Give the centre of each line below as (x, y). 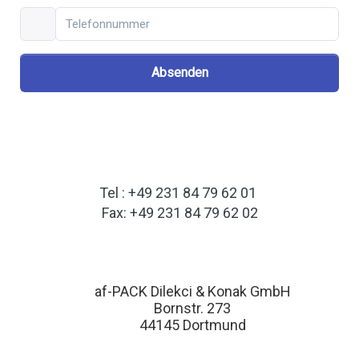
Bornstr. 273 (192, 309)
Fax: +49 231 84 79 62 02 (179, 213)
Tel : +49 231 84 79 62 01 (178, 193)
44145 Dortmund (192, 325)
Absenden (179, 73)
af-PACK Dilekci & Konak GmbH (192, 292)
